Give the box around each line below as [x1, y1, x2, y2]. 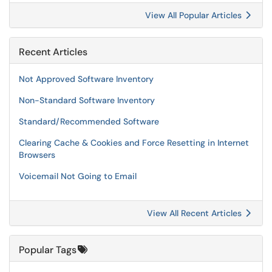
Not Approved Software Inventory [19, 73, 154, 84]
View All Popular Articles [145, 10, 244, 21]
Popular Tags [19, 243, 76, 256]
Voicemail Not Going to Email [19, 171, 137, 182]
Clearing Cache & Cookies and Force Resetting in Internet [19, 137, 249, 148]
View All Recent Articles [147, 208, 244, 219]
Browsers [19, 149, 55, 160]
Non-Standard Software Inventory [19, 95, 155, 106]
